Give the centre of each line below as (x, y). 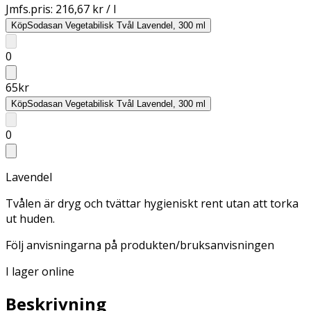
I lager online (40, 271)
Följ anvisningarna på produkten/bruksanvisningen (140, 245)
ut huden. (30, 218)
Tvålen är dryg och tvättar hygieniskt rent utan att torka (152, 203)
